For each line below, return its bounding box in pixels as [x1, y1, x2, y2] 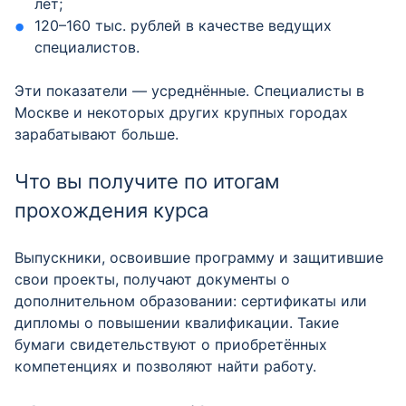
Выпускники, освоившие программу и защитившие [14, 248, 383, 266]
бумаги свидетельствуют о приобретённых [14, 335, 327, 353]
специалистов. [34, 38, 140, 56]
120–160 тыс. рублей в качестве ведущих [34, 16, 333, 34]
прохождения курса [14, 198, 208, 222]
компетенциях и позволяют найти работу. [14, 357, 316, 375]
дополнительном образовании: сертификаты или [14, 292, 367, 310]
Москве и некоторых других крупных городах [14, 103, 348, 121]
